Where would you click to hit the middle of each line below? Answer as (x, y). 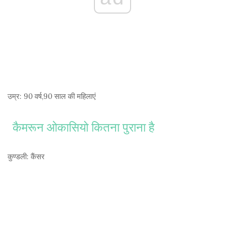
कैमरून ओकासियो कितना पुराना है (84, 128)
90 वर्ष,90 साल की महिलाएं (59, 96)
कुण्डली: (18, 157)
